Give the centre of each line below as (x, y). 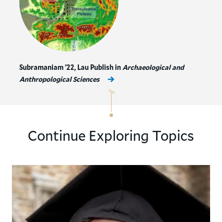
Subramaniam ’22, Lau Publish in (71, 67)
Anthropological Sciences (59, 79)
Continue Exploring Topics (111, 135)
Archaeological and (153, 67)
